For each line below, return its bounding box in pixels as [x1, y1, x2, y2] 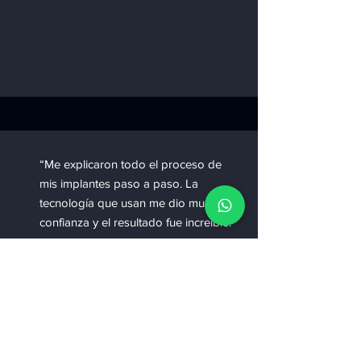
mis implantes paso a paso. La [39, 176, 198, 190]
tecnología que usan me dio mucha [39, 196, 223, 210]
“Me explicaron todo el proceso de [39, 157, 222, 171]
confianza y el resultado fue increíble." [39, 215, 235, 229]
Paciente [95, 315, 138, 328]
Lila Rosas [95, 300, 144, 312]
